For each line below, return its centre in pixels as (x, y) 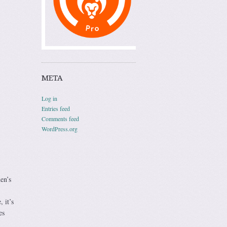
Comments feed (60, 118)
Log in (49, 98)
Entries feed (56, 108)
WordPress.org (60, 128)
